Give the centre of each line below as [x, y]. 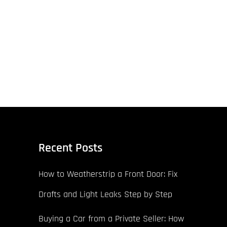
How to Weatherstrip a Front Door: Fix [108, 174]
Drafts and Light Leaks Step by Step [105, 194]
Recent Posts [70, 148]
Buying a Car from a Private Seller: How [111, 218]
